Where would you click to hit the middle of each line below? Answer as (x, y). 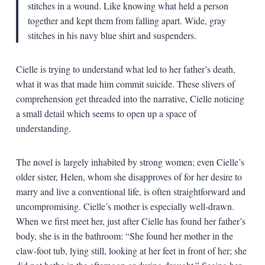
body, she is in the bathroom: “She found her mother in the (124, 235)
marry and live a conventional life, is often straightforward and (130, 191)
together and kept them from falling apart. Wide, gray (127, 20)
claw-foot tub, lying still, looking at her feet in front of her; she (131, 250)
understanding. (43, 128)
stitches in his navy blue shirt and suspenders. (112, 35)
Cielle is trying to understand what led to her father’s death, (125, 69)
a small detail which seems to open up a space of (106, 113)
